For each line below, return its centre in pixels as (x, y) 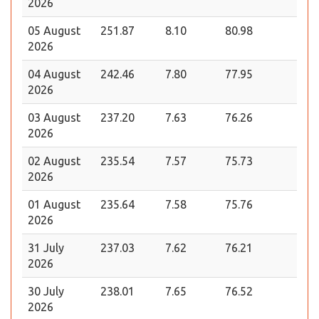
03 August (54, 117)
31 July (46, 248)
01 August (54, 204)
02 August (54, 161)
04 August (54, 74)
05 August (54, 31)
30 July (46, 291)
